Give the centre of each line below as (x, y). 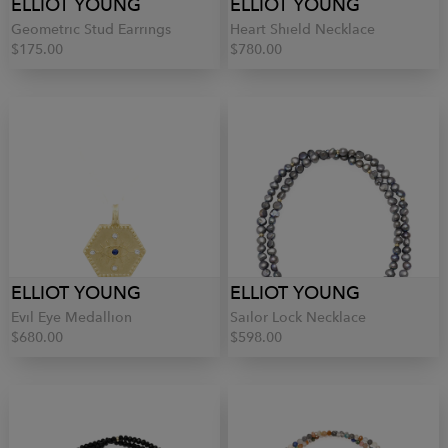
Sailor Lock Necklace (298, 317)
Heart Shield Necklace (302, 29)
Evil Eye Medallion (71, 317)
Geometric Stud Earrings (91, 29)
